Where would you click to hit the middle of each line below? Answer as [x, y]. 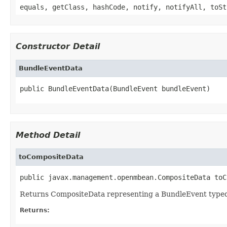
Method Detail [48, 135]
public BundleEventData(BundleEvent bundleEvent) [115, 88]
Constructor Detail [58, 46]
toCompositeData [51, 157]
